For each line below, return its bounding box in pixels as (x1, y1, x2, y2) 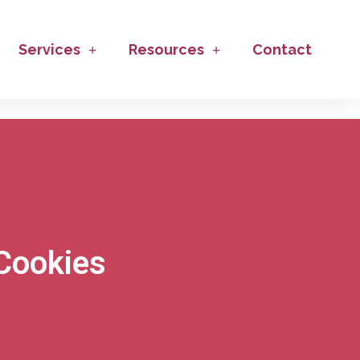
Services (18, 40, 80, 58)
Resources (128, 40, 204, 58)
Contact (252, 40, 312, 58)
